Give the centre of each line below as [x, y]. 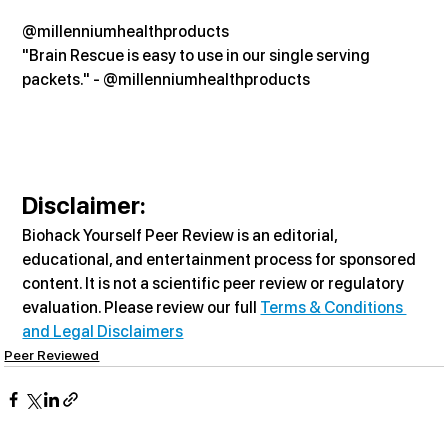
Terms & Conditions [333, 307]
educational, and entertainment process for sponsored [221, 259]
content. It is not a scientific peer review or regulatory [215, 283]
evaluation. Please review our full [141, 307]
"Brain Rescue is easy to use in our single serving [198, 55]
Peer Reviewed [52, 354]
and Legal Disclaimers [103, 331]
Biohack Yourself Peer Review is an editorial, [181, 235]
